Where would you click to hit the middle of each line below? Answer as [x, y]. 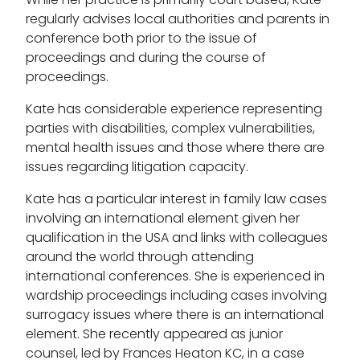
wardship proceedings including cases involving [176, 295]
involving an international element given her [163, 218]
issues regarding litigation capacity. [137, 166]
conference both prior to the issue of [141, 38]
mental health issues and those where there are [175, 147]
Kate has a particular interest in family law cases [176, 198]
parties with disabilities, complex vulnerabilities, [170, 128]
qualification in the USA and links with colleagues [177, 237]
